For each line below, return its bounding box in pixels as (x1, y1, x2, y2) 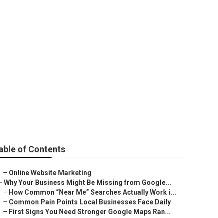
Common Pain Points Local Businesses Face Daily (9, 198, 171, 206)
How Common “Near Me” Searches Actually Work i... (9, 188, 176, 196)
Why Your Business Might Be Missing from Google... (4, 179, 171, 186)
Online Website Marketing (9, 169, 91, 177)
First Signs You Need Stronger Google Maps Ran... (9, 208, 171, 216)
